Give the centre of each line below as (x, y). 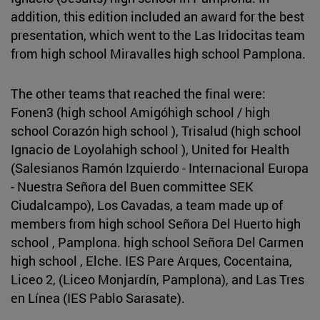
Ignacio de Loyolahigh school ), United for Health (150, 149)
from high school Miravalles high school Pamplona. (158, 53)
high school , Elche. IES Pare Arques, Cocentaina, (151, 260)
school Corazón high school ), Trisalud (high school (156, 130)
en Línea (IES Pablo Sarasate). (98, 297)
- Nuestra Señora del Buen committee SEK (132, 186)
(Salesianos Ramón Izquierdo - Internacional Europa (160, 167)
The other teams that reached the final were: (138, 93)
